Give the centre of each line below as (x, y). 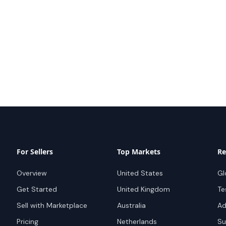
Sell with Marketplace (52, 206)
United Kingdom (143, 189)
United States (140, 173)
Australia (131, 206)
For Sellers (35, 152)
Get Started (37, 189)
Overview (32, 173)
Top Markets (138, 152)
